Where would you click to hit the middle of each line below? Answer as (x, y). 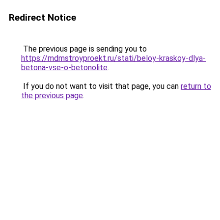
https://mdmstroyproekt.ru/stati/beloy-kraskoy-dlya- (113, 58)
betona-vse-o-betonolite (64, 68)
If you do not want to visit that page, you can (101, 86)
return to (196, 86)
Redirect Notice (42, 17)
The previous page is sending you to (84, 49)
